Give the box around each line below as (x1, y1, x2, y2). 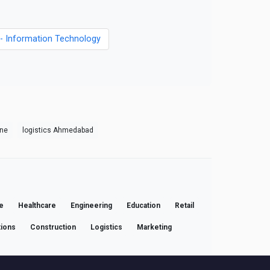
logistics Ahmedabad (22, 125, 93, 134)
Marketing (137, 222, 172, 231)
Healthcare (18, 201, 56, 210)
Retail (175, 201, 194, 210)
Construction (30, 222, 76, 231)
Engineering (71, 201, 112, 210)
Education (127, 201, 160, 210)
